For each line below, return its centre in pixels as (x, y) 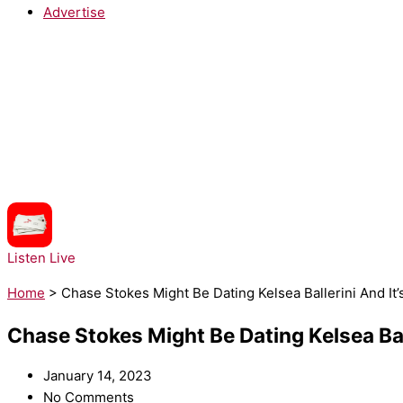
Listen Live (41, 258)
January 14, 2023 (98, 376)
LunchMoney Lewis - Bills (134, 236)
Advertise (74, 12)
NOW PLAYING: (103, 214)
